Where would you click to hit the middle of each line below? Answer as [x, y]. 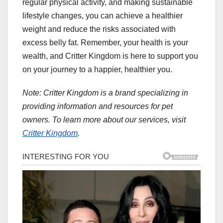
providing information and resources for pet [98, 107]
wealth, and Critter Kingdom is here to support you [110, 56]
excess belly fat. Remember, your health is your [105, 43]
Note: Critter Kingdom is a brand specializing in [105, 93]
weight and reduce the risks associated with [99, 29]
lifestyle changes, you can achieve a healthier [103, 16]
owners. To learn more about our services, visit [104, 120]
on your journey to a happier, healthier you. [97, 70]
